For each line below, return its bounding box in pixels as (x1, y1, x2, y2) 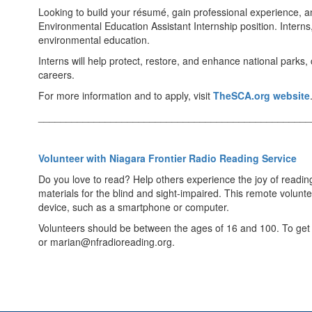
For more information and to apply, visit (38, 88, 213, 102)
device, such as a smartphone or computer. (38, 200, 229, 214)
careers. (38, 68, 75, 81)
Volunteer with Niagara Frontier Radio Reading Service (38, 151, 297, 165)
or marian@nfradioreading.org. (38, 235, 175, 249)
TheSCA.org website (213, 88, 310, 102)
